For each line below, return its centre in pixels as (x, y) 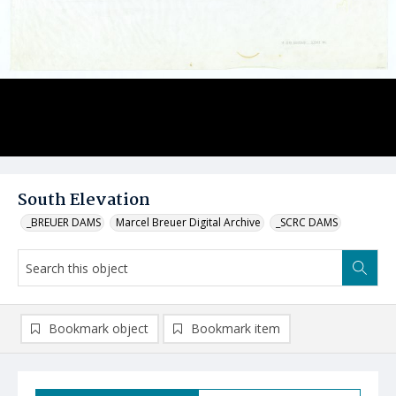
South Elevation (84, 201)
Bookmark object (99, 328)
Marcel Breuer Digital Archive (188, 222)
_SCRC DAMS (307, 222)
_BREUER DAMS (64, 222)
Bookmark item (236, 328)
